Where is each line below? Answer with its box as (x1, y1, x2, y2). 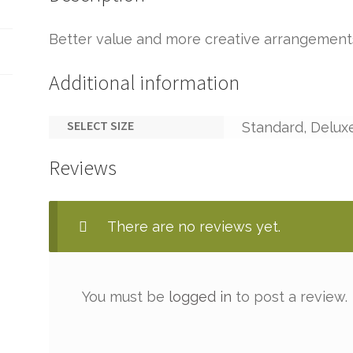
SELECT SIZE (66, 117, 134, 133)
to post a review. (231, 288, 347, 305)
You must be (81, 288, 169, 305)
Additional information (49, 69, 240, 95)
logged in (168, 288, 232, 305)
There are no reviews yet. (107, 218, 281, 236)
